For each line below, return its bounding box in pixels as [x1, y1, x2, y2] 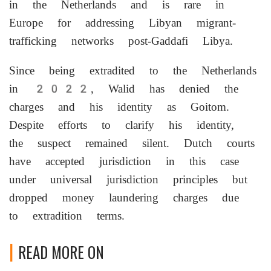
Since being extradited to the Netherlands [9, 64, 256, 77]
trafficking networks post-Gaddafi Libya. [9, 34, 233, 48]
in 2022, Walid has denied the [9, 82, 238, 96]
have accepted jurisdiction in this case [9, 154, 239, 168]
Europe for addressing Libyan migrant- [9, 16, 236, 30]
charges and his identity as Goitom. [9, 100, 229, 114]
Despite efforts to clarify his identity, [9, 118, 234, 132]
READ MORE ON [18, 241, 104, 263]
